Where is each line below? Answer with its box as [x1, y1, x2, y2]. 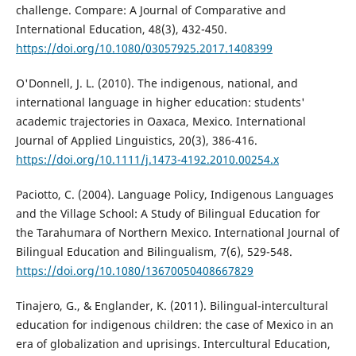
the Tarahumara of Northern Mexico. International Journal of [15, 224, 339, 240]
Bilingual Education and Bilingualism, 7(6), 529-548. [15, 243, 292, 259]
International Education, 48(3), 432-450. [15, 21, 227, 37]
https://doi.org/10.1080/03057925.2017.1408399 [15, 40, 273, 56]
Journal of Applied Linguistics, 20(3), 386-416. [15, 132, 257, 148]
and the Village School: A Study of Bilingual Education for [15, 205, 320, 221]
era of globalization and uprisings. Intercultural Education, [15, 335, 331, 351]
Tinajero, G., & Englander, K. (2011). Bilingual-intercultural [15, 297, 328, 313]
